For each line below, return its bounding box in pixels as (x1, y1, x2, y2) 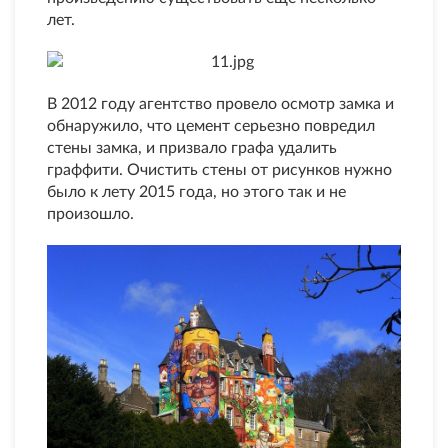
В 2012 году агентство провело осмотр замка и (47, 96, 394, 113)
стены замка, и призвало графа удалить (47, 140, 337, 157)
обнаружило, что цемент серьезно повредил (47, 118, 375, 135)
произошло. (47, 206, 134, 223)
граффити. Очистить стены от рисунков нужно (47, 162, 392, 179)
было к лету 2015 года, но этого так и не (47, 184, 346, 201)
